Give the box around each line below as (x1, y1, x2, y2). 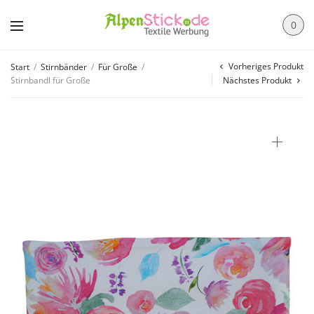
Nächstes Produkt (223, 74, 292, 86)
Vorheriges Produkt (228, 60, 303, 72)
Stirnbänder (41, 61, 87, 73)
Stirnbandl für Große (11, 74, 90, 86)
